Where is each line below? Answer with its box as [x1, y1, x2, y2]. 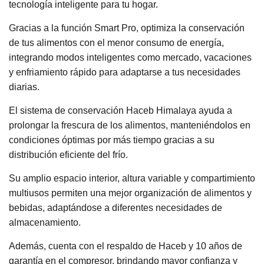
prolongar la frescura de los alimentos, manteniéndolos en [9, 120, 250, 131]
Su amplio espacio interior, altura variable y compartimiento [9, 173, 255, 184]
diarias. [9, 82, 39, 93]
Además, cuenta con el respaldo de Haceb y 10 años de [9, 241, 242, 252]
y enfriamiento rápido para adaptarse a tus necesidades [9, 67, 240, 78]
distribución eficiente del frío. [9, 150, 128, 160]
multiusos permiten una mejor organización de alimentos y [9, 188, 252, 199]
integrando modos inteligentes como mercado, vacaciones [9, 52, 252, 63]
